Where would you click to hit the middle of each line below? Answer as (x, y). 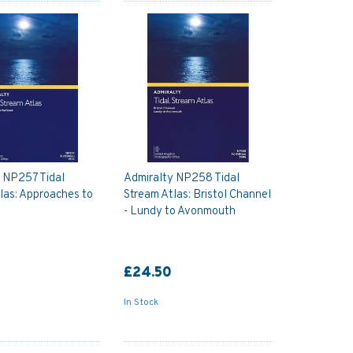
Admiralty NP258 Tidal (181, 178)
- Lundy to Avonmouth (179, 211)
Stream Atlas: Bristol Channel (197, 195)
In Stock (141, 302)
